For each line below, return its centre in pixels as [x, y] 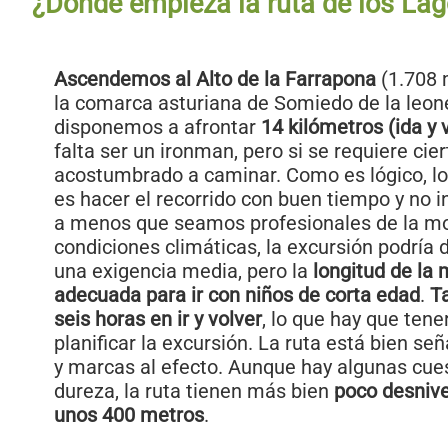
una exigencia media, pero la [183, 271]
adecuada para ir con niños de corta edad [237, 295]
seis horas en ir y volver [158, 319]
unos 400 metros [129, 415]
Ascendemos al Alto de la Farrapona [215, 79]
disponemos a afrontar [157, 127]
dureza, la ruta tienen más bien [194, 391]
